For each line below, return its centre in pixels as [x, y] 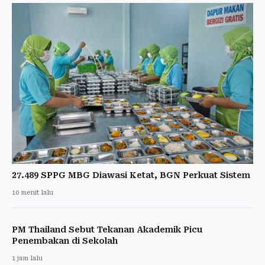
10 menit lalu [33, 192]
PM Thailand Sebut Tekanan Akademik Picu [107, 229]
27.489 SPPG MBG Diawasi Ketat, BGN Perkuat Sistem [131, 175]
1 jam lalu [27, 258]
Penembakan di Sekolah [65, 240]
